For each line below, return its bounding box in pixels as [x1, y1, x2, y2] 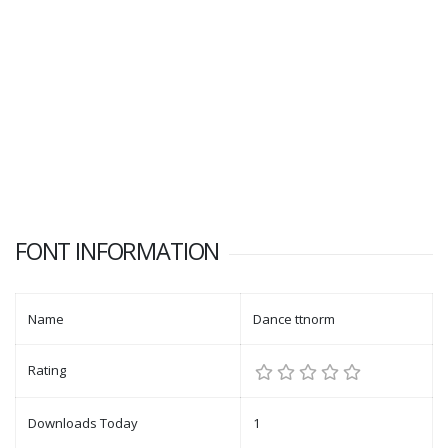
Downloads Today [28, 414, 138, 433]
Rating [28, 361, 66, 380]
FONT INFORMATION [15, 235, 220, 268]
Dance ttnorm [253, 310, 335, 329]
